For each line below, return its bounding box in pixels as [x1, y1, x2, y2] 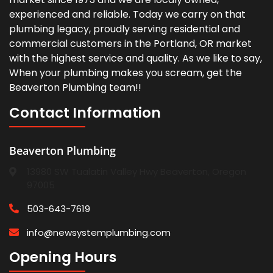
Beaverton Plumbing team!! [9, 80, 141, 95]
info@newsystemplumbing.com [27, 226, 171, 239]
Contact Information [9, 103, 161, 123]
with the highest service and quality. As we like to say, [9, 51, 262, 66]
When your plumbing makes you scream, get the [9, 66, 242, 80]
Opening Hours [9, 247, 116, 268]
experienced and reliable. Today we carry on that [9, 7, 246, 22]
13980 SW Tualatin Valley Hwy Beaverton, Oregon [27, 165, 247, 179]
